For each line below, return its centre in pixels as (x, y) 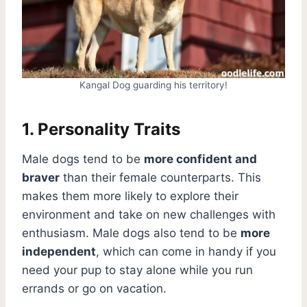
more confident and (200, 159)
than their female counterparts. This (160, 177)
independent (59, 251)
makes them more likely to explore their (130, 196)
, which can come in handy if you (186, 251)
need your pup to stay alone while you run (137, 270)
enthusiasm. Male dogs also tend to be (131, 233)
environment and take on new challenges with (149, 214)
